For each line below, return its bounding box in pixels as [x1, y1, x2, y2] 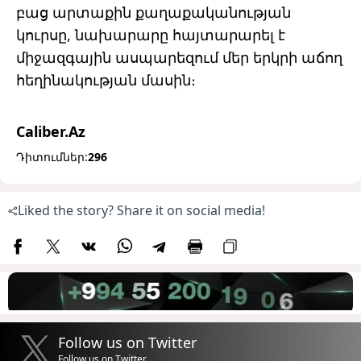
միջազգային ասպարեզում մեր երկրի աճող [16, 48, 342, 68]
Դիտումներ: [16, 149, 88, 165]
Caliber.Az [16, 122, 85, 142]
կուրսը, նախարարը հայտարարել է [16, 25, 285, 45]
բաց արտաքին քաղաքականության [16, 2, 291, 23]
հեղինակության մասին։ [16, 70, 196, 90]
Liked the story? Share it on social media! [18, 201, 265, 220]
